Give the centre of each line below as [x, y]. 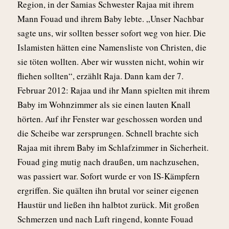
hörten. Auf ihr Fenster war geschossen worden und [110, 119]
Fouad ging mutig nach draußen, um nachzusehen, [108, 162]
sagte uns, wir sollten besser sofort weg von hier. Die [112, 33]
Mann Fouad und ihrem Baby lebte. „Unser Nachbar [111, 18]
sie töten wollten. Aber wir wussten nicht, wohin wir [111, 61]
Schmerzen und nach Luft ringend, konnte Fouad [105, 219]
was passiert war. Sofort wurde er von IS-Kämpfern [109, 176]
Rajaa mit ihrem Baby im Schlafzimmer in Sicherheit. [113, 147]
